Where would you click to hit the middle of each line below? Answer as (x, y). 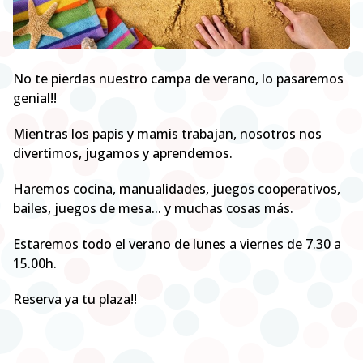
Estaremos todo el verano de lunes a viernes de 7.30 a (177, 244)
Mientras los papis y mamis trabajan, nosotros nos (167, 134)
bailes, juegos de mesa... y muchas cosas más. (155, 209)
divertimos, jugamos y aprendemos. (124, 154)
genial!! (36, 98)
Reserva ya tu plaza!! (77, 299)
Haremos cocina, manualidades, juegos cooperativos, (177, 189)
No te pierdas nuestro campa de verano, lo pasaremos (178, 79)
